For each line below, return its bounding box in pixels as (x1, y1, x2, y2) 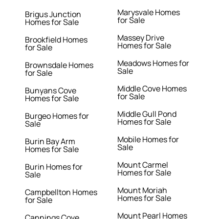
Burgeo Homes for (25, 110, 89, 122)
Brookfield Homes (25, 34, 88, 45)
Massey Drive (117, 32, 164, 44)
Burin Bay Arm (25, 136, 76, 147)
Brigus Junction (25, 9, 82, 20)
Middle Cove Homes (117, 83, 187, 94)
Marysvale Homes (117, 7, 180, 18)
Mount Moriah (117, 185, 167, 196)
